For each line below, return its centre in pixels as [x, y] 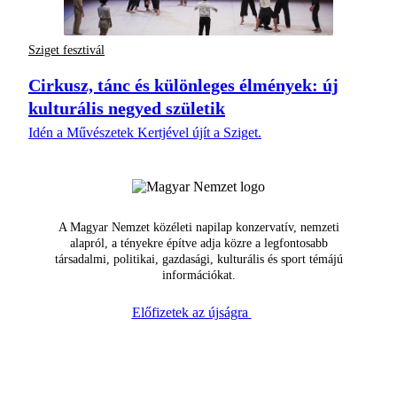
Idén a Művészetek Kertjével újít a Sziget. [145, 132]
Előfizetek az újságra [191, 312]
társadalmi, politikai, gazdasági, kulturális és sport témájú [198, 259]
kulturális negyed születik [127, 108]
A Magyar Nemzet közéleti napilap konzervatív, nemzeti [198, 227]
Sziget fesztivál [66, 51]
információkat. [198, 275]
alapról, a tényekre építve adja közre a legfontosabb [198, 243]
